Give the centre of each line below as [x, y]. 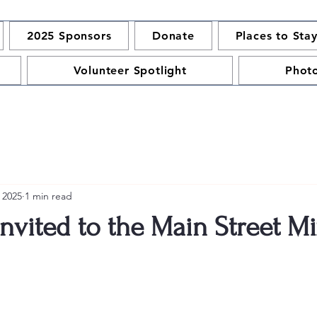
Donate [173, 36]
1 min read [48, 196]
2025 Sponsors [69, 36]
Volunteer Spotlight [130, 70]
